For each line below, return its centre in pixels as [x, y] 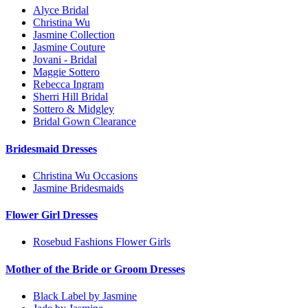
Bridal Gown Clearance [85, 122]
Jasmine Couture [69, 47]
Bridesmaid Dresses [51, 148]
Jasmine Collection [74, 35]
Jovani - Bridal [65, 60]
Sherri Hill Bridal [70, 97]
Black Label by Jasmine [85, 296]
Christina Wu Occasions [85, 175]
